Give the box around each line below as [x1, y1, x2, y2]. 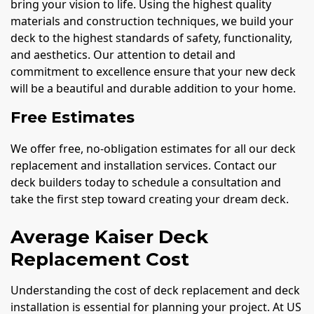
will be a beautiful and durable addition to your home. [11, 81, 296, 97]
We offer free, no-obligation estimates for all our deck [11, 141, 296, 157]
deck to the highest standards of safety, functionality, [11, 30, 292, 46]
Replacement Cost [11, 248, 189, 271]
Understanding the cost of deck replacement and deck [11, 282, 300, 299]
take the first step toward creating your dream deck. [11, 191, 289, 207]
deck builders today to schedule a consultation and [11, 175, 281, 191]
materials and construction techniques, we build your [11, 13, 294, 29]
